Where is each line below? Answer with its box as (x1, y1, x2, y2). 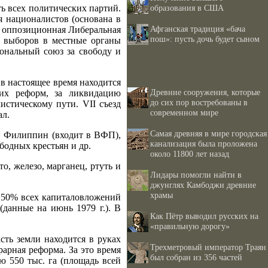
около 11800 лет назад (150, 149, 229, 159)
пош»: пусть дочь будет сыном (150, 34, 260, 44)
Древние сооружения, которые (150, 87, 260, 97)
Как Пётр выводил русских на (150, 211, 258, 221)
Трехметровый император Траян (150, 242, 266, 252)
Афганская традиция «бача (150, 24, 245, 33)
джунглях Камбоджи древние (150, 180, 256, 190)
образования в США (150, 3, 224, 13)
